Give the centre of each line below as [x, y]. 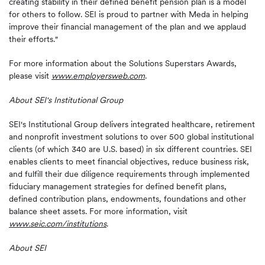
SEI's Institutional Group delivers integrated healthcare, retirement [132, 124]
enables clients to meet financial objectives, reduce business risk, [129, 161]
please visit [30, 76]
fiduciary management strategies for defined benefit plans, [118, 186]
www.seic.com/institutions [58, 224]
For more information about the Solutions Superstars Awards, [123, 63]
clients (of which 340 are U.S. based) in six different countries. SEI [130, 149]
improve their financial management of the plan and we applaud [127, 27]
